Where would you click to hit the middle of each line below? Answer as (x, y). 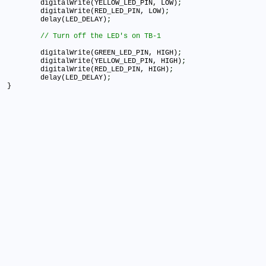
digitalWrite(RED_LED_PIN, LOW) (103, 12)
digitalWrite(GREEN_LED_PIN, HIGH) (109, 53)
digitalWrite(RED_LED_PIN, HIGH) (105, 70)
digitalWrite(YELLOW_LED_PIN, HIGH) (111, 61)
